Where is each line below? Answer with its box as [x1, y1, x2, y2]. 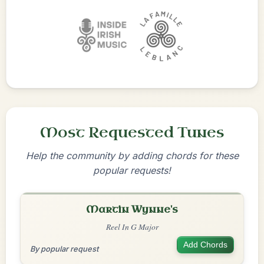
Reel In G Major [105, 221, 159, 232]
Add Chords [183, 240, 227, 249]
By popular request [30, 245, 98, 253]
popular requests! [93, 164, 171, 176]
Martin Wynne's [86, 203, 178, 216]
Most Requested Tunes [40, 123, 224, 142]
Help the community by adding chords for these [25, 150, 239, 161]
